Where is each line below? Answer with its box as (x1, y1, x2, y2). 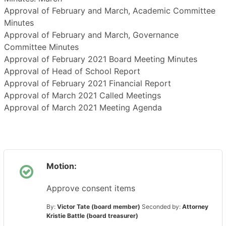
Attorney (182, 203, 208, 210)
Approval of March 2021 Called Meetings (4, 90, 161, 100)
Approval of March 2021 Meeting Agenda (4, 102, 162, 112)
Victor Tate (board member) (57, 203, 140, 210)
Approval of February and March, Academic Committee (4, 6, 215, 16)
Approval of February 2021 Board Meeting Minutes (4, 54, 197, 64)
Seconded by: (140, 203, 182, 210)
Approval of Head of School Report (4, 66, 140, 76)
